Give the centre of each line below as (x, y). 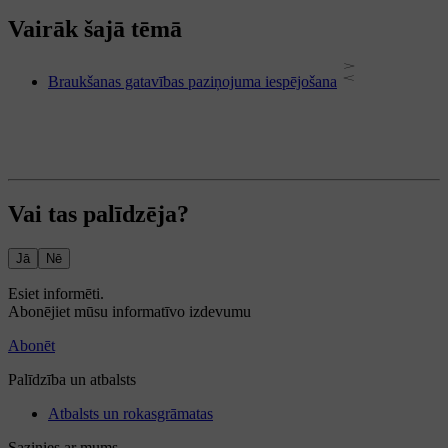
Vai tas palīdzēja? (98, 214)
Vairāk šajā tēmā (95, 29)
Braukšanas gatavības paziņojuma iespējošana (192, 82)
